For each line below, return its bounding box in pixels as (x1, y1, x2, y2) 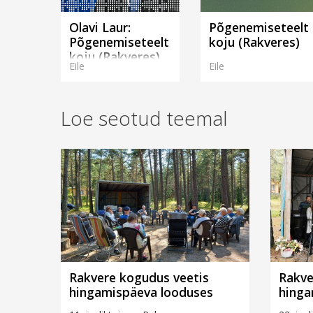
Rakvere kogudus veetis (69, 268, 209, 286)
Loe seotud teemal (61, 105, 228, 132)
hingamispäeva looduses (69, 283, 213, 300)
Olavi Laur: (69, 19, 131, 36)
